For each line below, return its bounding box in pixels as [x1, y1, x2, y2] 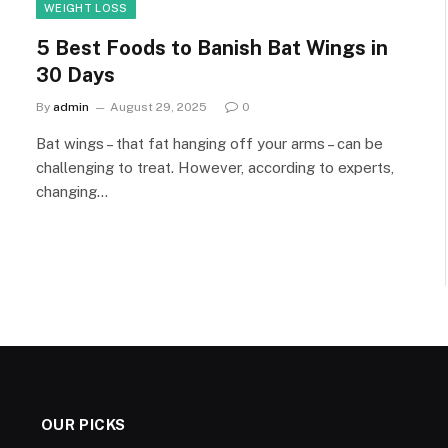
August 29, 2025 [110, 99, 207, 114]
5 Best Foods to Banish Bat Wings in [36, 35, 388, 60]
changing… [36, 182, 108, 200]
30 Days [36, 62, 115, 87]
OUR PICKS [40, 415, 127, 433]
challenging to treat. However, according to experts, [36, 158, 394, 176]
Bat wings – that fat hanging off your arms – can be [36, 134, 383, 152]
